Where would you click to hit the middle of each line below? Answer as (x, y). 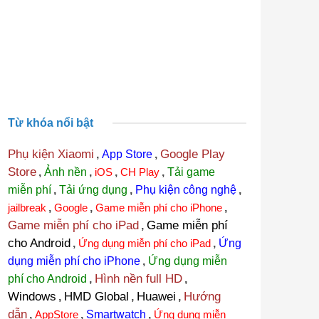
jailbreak (27, 208)
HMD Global (96, 297)
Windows (32, 297)
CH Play (140, 172)
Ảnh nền (65, 172)
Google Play (192, 155)
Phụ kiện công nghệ (185, 190)
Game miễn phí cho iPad (73, 226)
